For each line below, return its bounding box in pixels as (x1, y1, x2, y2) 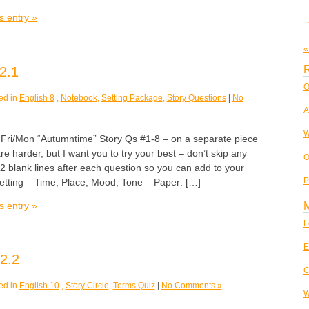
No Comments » (161, 280, 222, 290)
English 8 (19, 92, 54, 103)
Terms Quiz (112, 280, 155, 290)
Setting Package (101, 92, 163, 103)
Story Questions (166, 92, 226, 103)
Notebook (60, 92, 97, 103)
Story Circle (65, 280, 109, 290)
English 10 (19, 280, 59, 290)
